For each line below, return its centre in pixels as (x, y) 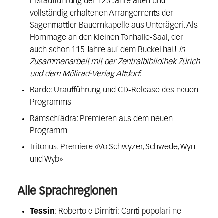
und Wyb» (46, 159)
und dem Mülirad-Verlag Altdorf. (86, 74)
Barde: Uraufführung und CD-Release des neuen (114, 91)
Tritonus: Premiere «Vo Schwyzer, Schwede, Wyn (113, 147)
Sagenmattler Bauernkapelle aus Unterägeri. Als (114, 25)
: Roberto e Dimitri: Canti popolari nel (119, 211)
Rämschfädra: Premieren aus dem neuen (101, 119)
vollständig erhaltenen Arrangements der (102, 13)
